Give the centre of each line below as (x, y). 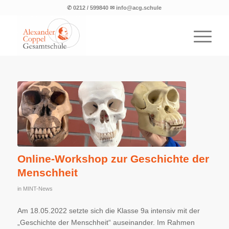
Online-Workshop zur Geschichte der (113, 159)
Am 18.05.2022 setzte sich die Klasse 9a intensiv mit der (108, 211)
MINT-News (38, 189)
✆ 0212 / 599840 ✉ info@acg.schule (114, 8)
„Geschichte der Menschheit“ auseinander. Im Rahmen (106, 223)
